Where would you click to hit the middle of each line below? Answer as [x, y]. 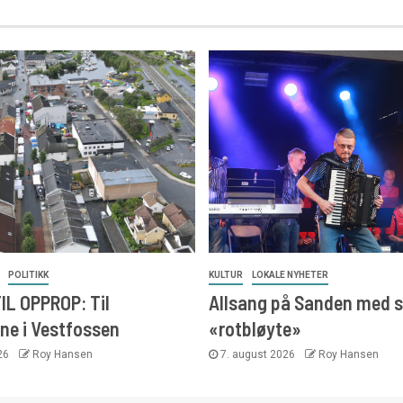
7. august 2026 [257, 354]
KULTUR [225, 275]
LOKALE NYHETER [290, 275]
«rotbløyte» [255, 328]
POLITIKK [29, 275]
